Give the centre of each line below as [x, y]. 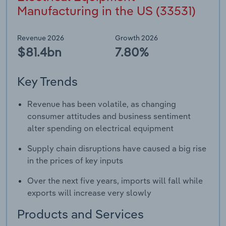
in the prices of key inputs [75, 160]
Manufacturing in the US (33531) [106, 10]
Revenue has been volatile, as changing [102, 104]
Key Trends [47, 81]
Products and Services [80, 214]
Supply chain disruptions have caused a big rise [117, 148]
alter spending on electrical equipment [100, 128]
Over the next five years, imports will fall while [115, 180]
